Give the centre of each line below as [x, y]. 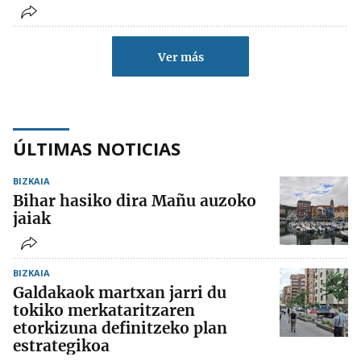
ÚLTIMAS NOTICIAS [97, 149]
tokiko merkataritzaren [104, 311]
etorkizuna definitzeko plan [120, 328]
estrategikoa [61, 346]
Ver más [180, 58]
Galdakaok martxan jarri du [120, 293]
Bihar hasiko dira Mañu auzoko [135, 201]
